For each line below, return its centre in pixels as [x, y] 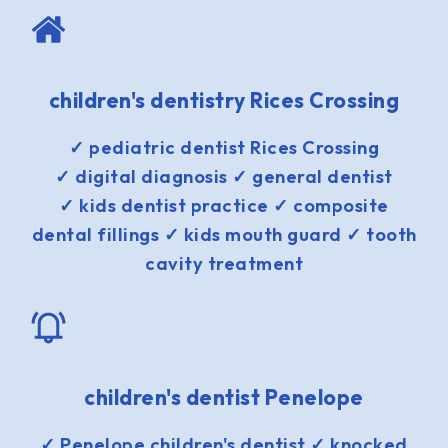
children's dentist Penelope [224, 396]
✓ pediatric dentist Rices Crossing [224, 147]
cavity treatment [224, 263]
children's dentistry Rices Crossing [224, 99]
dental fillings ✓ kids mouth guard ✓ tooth [224, 234]
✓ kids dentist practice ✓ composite [224, 205]
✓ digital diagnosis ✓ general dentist [224, 176]
